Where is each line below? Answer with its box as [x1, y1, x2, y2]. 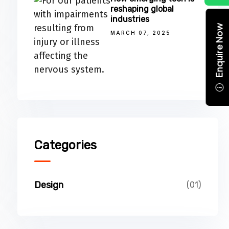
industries [110, 14, 150, 24]
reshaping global [110, 4, 174, 14]
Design [34, 179, 63, 191]
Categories [34, 138, 97, 152]
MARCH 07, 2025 [110, 30, 171, 36]
